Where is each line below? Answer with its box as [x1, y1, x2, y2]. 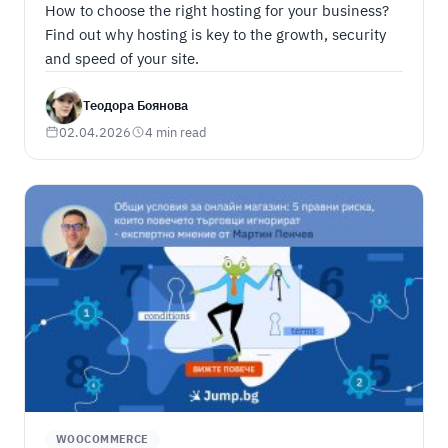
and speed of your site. [44, 48, 199, 68]
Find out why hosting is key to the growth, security [44, 24, 386, 44]
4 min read [144, 123, 207, 140]
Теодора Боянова [82, 97, 188, 115]
